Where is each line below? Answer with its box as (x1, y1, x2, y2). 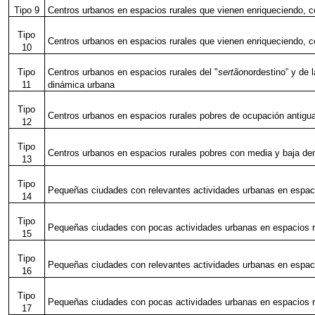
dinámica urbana (48, 79, 115, 91)
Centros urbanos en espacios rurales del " (48, 67, 219, 78)
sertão (218, 67, 244, 78)
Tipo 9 (13, 5, 39, 16)
